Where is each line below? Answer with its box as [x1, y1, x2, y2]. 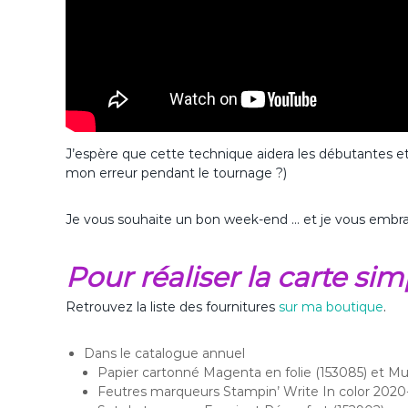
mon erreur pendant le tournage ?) [66, 165, 287, 182]
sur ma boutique [279, 299, 383, 316]
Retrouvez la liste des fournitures [66, 299, 279, 316]
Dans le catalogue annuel [84, 345, 245, 362]
